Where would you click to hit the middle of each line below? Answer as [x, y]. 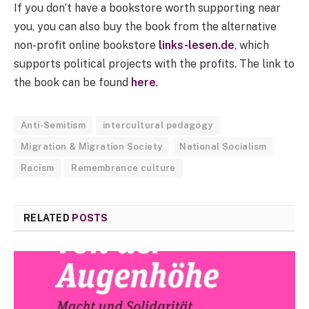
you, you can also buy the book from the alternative [145, 27]
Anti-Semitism [53, 126]
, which [252, 46]
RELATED [48, 218]
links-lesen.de [197, 46]
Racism [38, 168]
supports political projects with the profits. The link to [154, 64]
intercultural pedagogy [158, 126]
